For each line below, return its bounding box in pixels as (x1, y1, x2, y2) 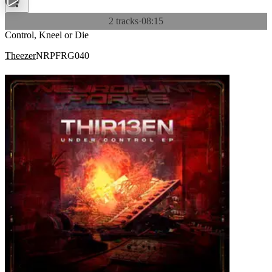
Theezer (5, 50, 36, 61)
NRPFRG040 (36, 50, 89, 61)
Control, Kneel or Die (5, 30, 89, 40)
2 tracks (109, 16, 138, 26)
